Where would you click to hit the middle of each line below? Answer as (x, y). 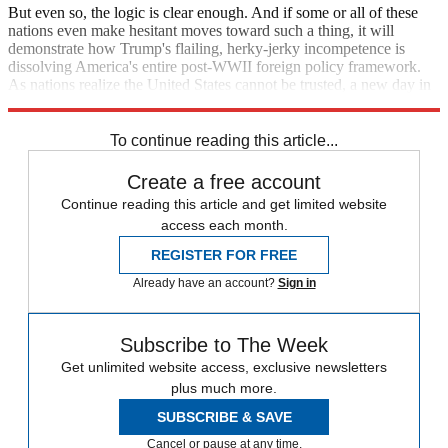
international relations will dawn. (111, 103)
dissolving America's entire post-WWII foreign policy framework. (214, 67)
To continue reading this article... (224, 141)
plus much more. (224, 388)
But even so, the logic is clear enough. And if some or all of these (213, 13)
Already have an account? (205, 283)
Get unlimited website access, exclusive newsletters (224, 367)
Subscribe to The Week (224, 345)
